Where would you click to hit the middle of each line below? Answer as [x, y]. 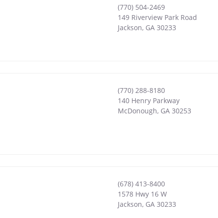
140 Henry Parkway [148, 100]
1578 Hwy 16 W [142, 194]
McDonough [137, 110]
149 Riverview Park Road [157, 17]
